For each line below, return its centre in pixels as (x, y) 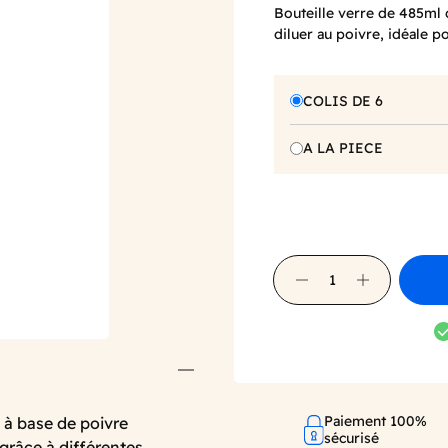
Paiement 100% (376, 420)
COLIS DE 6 (343, 100)
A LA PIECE (343, 148)
